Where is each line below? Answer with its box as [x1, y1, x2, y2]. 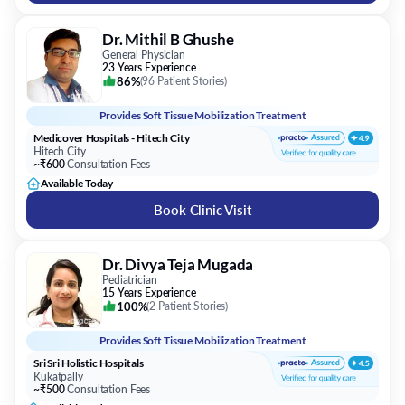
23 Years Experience [102, 61, 196, 74]
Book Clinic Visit [154, 202, 251, 218]
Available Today [41, 176, 114, 190]
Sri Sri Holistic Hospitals [33, 356, 144, 370]
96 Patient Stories [142, 74, 225, 88]
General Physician [102, 48, 185, 61]
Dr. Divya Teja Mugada [102, 255, 254, 274]
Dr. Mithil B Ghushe [102, 30, 234, 49]
